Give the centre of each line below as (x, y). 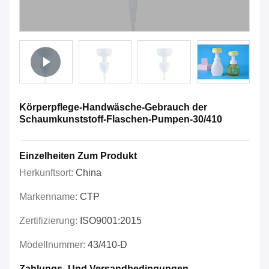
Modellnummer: (53, 245)
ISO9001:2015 (111, 221)
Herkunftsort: (47, 173)
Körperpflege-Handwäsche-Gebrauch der (113, 107)
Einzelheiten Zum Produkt (78, 156)
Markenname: (50, 197)
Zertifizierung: (50, 221)
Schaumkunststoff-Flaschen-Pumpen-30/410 (121, 119)
